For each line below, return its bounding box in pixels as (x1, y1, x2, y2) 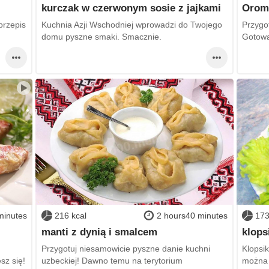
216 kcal (54, 210, 86, 220)
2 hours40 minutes (157, 210, 228, 220)
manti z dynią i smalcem (41, 226, 157, 238)
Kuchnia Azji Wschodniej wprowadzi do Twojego (41, 19, 222, 29)
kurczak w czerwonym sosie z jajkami (41, 2, 221, 14)
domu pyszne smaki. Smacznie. (41, 31, 162, 41)
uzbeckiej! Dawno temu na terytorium (41, 255, 183, 265)
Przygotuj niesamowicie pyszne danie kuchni (41, 243, 210, 253)
